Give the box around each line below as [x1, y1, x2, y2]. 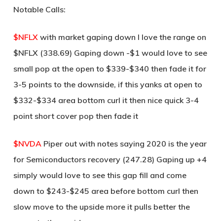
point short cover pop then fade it [13, 111, 138, 121]
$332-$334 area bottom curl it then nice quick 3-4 [13, 95, 199, 105]
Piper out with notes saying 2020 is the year [41, 139, 207, 148]
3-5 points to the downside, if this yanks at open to [13, 79, 202, 89]
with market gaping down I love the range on [37, 32, 206, 42]
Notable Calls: [13, 4, 66, 14]
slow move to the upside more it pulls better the [13, 202, 190, 212]
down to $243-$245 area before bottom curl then [13, 186, 198, 196]
